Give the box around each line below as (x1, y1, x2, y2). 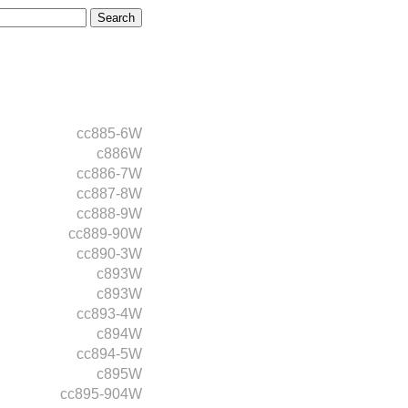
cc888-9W (76, 206, 142, 221)
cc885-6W (76, 126, 142, 141)
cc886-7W (76, 166, 142, 181)
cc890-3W (76, 246, 142, 261)
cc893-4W (76, 306, 142, 321)
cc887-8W (76, 186, 142, 201)
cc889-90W (68, 226, 142, 241)
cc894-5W (76, 346, 142, 362)
